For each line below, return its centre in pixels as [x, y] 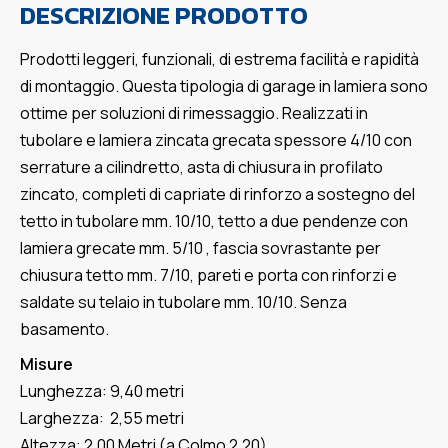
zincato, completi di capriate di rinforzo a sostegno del [217, 194]
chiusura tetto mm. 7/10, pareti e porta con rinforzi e [208, 275]
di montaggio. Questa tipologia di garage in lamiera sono [224, 86]
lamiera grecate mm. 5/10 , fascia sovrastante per [200, 248]
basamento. [64, 329]
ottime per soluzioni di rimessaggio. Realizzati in [194, 113]
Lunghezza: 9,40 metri [102, 391]
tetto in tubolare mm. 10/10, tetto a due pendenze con [214, 221]
